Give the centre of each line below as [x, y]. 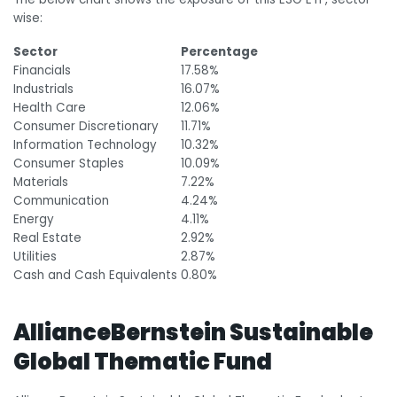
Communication [63, 201]
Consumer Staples [69, 164]
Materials [41, 183]
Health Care [50, 108]
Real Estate [47, 238]
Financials [42, 71]
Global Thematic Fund [144, 362]
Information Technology [85, 145]
